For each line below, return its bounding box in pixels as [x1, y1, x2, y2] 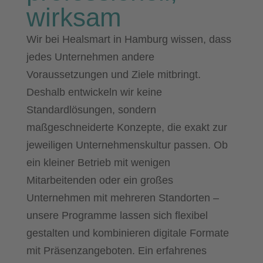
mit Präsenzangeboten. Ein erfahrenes [26, 244, 207, 257]
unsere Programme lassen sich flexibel [26, 209, 208, 221]
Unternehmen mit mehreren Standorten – [26, 191, 219, 204]
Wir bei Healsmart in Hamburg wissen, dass [26, 33, 231, 45]
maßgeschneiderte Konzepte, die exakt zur [26, 121, 227, 133]
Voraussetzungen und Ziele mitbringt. [26, 68, 201, 80]
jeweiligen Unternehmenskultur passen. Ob [26, 139, 228, 151]
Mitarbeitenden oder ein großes [26, 174, 173, 186]
